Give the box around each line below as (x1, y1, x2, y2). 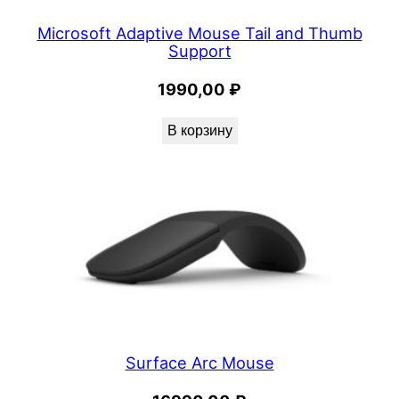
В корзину (167, 123, 232, 139)
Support (167, 41, 232, 61)
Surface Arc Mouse (125, 352, 274, 372)
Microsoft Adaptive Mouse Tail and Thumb (37, 23, 362, 44)
